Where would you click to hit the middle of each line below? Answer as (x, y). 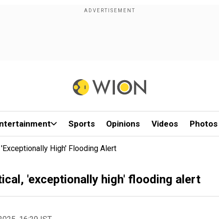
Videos (165, 124)
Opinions (123, 124)
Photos (203, 124)
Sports (81, 124)
